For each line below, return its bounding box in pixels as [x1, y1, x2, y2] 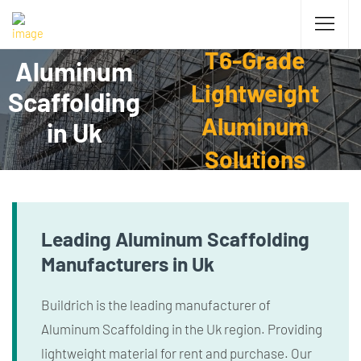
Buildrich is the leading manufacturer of [41, 297, 271, 313]
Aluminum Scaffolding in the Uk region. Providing [41, 321, 322, 337]
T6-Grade [205, 45, 305, 74]
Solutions [204, 144, 305, 173]
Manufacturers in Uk [41, 251, 214, 276]
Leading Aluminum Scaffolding [41, 226, 309, 251]
